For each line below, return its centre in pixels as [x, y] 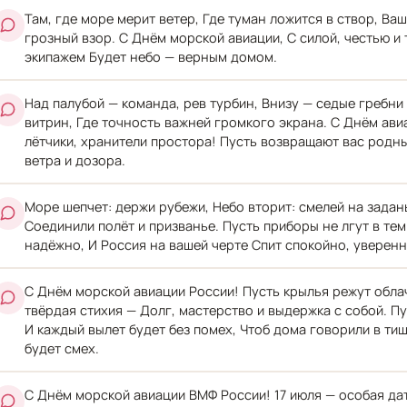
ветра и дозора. [74, 160]
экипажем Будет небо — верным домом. [150, 56]
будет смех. [61, 348]
